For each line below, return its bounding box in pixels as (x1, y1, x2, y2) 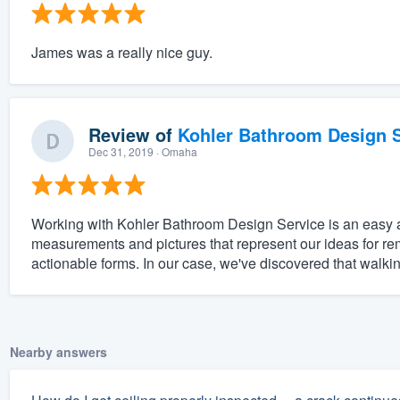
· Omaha (153, 144, 197, 160)
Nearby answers (9, 343, 107, 362)
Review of (87, 121, 178, 148)
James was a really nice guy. (30, 42, 212, 63)
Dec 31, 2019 (87, 144, 154, 160)
